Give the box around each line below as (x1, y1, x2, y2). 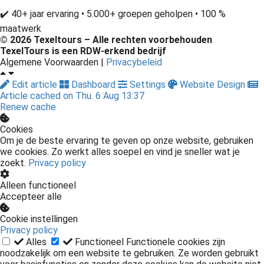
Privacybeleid (106, 57, 162, 68)
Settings (127, 79, 168, 91)
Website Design (177, 79, 247, 91)
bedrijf (135, 45, 166, 57)
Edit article (9, 79, 60, 91)
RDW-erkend (80, 45, 135, 57)
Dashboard (69, 79, 118, 91)
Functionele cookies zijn (126, 236, 225, 248)
